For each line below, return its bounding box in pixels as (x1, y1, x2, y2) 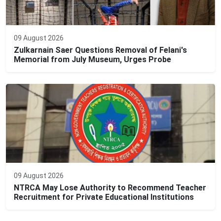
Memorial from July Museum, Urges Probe (14, 55, 171, 65)
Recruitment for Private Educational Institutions (14, 192, 194, 202)
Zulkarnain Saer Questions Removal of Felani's (14, 45, 187, 55)
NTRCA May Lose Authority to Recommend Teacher (14, 183, 206, 193)
